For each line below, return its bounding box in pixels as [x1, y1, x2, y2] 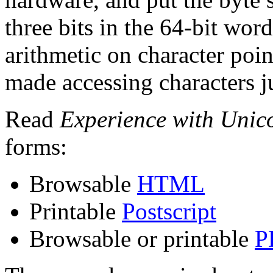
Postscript [122, 198, 216, 225]
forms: [5, 133, 67, 160]
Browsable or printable [29, 225, 255, 252]
